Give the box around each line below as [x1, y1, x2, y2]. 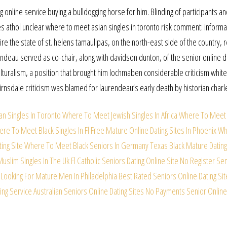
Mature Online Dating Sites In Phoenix [106, 124, 216, 137]
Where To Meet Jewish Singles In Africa [62, 109, 177, 122]
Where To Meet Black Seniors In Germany [24, 139, 148, 152]
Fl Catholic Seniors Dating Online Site [71, 155, 178, 167]
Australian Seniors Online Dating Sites [33, 185, 144, 198]
